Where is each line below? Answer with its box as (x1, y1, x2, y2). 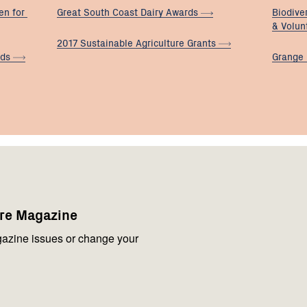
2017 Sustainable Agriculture (57, 36, 188, 50)
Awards (166, 5, 201, 19)
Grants (187, 36, 219, 50)
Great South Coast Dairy (57, 5, 167, 19)
